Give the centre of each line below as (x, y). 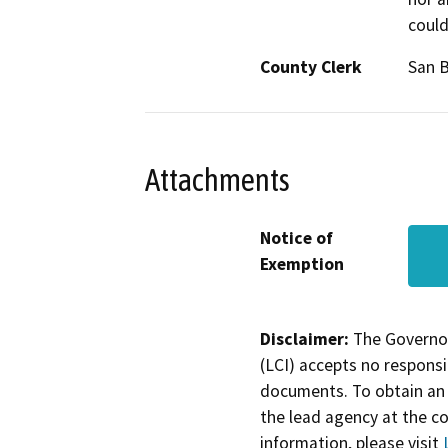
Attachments (217, 179)
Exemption (302, 263)
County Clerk (311, 67)
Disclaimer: (304, 338)
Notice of (296, 237)
